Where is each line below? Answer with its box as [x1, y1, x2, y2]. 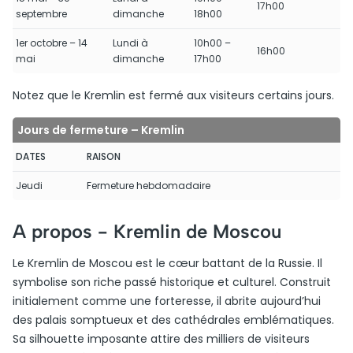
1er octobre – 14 [16, 36, 87, 50]
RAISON [87, 150, 121, 163]
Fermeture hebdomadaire [87, 179, 210, 192]
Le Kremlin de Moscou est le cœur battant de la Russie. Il [13, 255, 322, 271]
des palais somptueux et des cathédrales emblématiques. [13, 312, 334, 328]
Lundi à [113, 36, 148, 50]
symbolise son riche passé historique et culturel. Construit [13, 274, 331, 290]
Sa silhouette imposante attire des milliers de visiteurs [13, 331, 310, 347]
